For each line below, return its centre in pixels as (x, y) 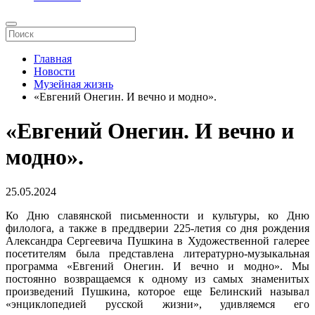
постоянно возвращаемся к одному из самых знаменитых (157, 278)
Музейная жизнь (73, 84)
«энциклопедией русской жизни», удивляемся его (157, 304)
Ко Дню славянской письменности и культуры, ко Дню (157, 215)
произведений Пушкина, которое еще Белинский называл (157, 291)
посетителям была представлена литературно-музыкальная (157, 253)
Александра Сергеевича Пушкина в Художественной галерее (157, 240)
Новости (54, 71)
